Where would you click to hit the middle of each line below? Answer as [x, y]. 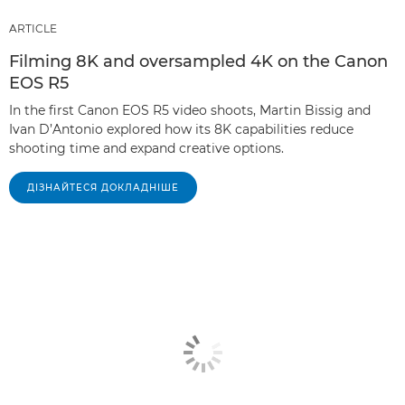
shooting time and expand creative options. [146, 148]
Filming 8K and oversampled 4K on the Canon [198, 61]
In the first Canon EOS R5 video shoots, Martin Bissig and [190, 110]
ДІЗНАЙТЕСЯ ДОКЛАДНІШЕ [103, 187]
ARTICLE [33, 28]
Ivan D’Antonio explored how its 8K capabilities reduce [181, 129]
